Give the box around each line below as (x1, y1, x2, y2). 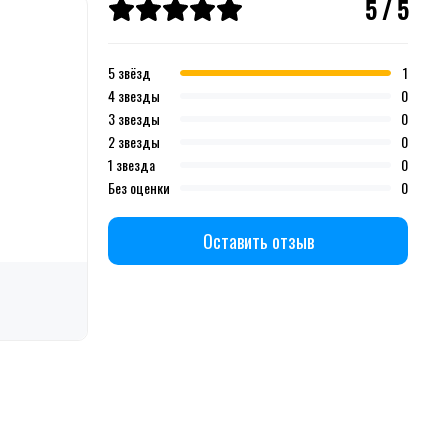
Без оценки (108, 177, 170, 199)
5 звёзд (108, 62, 151, 84)
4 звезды (108, 85, 160, 107)
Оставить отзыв (202, 228, 314, 255)
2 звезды (108, 131, 160, 153)
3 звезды (108, 108, 160, 130)
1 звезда (108, 154, 155, 176)
